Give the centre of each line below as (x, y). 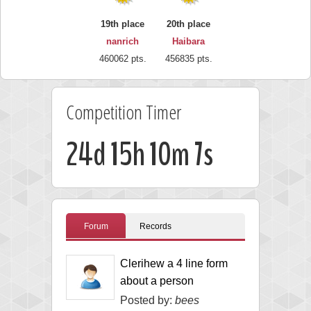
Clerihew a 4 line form (174, 263)
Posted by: (148, 300)
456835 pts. (188, 58)
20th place (188, 24)
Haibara (188, 41)
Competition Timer (124, 111)
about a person (157, 280)
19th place (123, 24)
